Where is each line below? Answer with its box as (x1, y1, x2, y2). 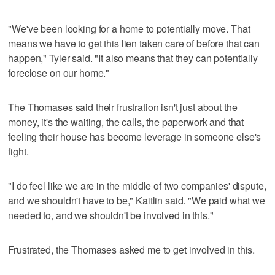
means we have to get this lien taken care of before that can (8, 36, 260, 50)
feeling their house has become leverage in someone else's (8, 129, 261, 144)
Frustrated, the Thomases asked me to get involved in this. (8, 242, 255, 257)
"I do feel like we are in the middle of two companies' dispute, (8, 178, 266, 193)
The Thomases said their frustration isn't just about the (8, 99, 238, 114)
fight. (8, 144, 29, 158)
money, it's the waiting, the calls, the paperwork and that (8, 114, 244, 129)
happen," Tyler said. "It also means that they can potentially (8, 50, 258, 65)
